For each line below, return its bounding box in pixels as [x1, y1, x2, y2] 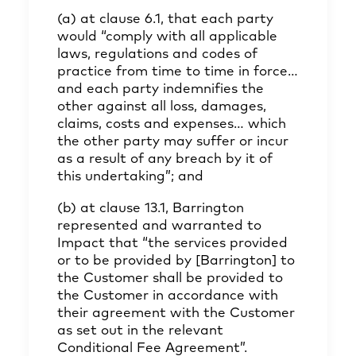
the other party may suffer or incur [57, 135, 288, 149]
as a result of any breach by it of [57, 153, 273, 166]
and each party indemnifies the [57, 83, 264, 96]
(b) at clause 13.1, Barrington [57, 202, 244, 215]
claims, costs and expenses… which [57, 118, 286, 131]
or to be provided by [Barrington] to [57, 254, 295, 268]
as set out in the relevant [57, 324, 223, 338]
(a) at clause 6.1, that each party [57, 13, 273, 26]
